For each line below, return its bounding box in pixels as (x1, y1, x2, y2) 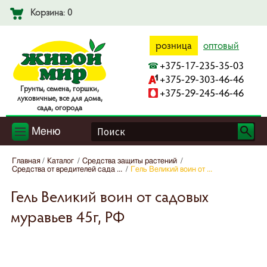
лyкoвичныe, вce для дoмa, (17, 93, 103, 103)
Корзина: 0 (30, 6, 72, 18)
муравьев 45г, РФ (11, 206, 125, 227)
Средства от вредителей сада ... (12, 166, 122, 174)
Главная (12, 157, 41, 166)
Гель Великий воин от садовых (11, 186, 209, 207)
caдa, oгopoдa (37, 103, 82, 113)
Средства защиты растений (82, 157, 177, 166)
